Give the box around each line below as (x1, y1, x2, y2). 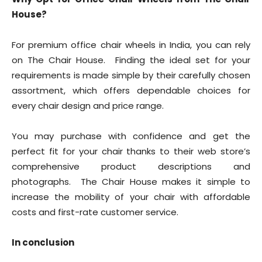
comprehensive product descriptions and (12, 160, 250, 173)
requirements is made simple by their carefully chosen (12, 69, 250, 81)
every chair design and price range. (12, 99, 164, 112)
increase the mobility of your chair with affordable (12, 191, 250, 203)
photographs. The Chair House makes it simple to (12, 175, 250, 188)
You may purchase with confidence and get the (12, 130, 250, 142)
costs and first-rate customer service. (12, 206, 178, 218)
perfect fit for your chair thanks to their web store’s (12, 145, 250, 157)
